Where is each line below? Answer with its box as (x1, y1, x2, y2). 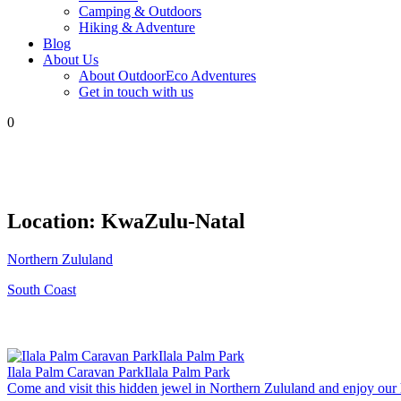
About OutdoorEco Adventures (79, 68, 256, 83)
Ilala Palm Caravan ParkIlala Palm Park (7, 363, 230, 380)
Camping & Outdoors (79, 4, 201, 19)
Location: (7, 209, 101, 233)
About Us (43, 52, 98, 67)
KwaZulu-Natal (101, 209, 245, 233)
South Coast (7, 281, 76, 297)
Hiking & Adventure (79, 20, 195, 35)
